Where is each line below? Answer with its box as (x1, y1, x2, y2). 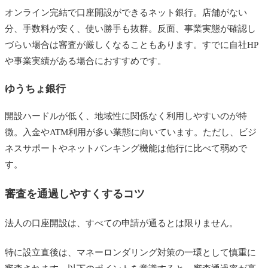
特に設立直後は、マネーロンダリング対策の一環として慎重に (5, 248, 256, 258)
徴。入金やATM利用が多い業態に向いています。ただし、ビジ (5, 127, 257, 138)
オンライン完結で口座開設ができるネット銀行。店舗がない (5, 8, 247, 18)
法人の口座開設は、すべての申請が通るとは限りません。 (5, 218, 238, 229)
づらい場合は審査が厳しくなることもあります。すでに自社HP (5, 40, 258, 50)
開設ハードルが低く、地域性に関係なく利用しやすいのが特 (5, 111, 247, 121)
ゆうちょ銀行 (5, 83, 66, 95)
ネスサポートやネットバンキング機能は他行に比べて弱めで (5, 144, 247, 154)
